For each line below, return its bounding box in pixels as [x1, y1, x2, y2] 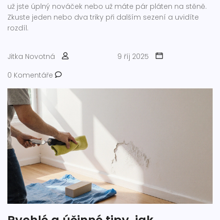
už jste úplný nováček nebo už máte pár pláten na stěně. [7, 1, 207, 11]
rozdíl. [7, 23, 28, 33]
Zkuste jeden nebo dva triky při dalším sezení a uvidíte [7, 12, 199, 22]
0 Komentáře [7, 70, 55, 80]
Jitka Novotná [7, 52, 55, 61]
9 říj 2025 [117, 52, 149, 61]
